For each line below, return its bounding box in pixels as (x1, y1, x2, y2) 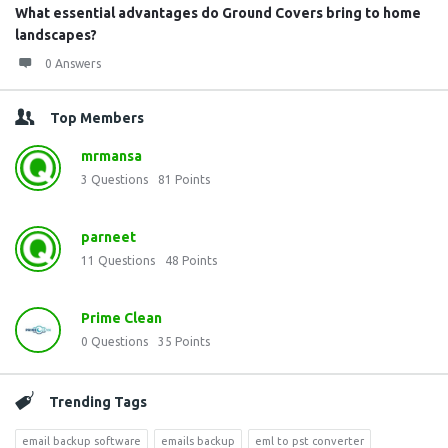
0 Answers (45, 57, 101, 70)
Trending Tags (49, 394, 147, 410)
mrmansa (81, 148, 142, 164)
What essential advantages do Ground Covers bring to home (15, 5, 421, 21)
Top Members (50, 110, 144, 126)
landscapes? (15, 27, 97, 43)
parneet (81, 229, 136, 245)
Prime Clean (81, 310, 162, 326)
